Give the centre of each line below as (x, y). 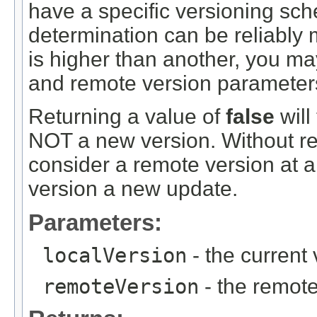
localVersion (115, 255)
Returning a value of (127, 116)
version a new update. (133, 188)
